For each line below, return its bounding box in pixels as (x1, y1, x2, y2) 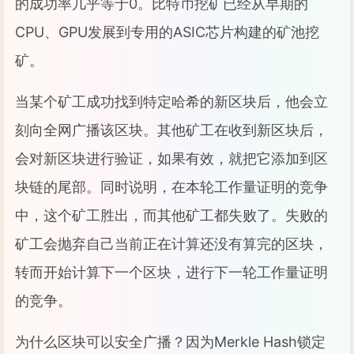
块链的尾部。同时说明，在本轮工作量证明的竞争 (15, 179, 328, 195)
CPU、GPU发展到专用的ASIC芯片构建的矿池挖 (15, 24, 319, 40)
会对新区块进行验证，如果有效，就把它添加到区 (15, 150, 328, 167)
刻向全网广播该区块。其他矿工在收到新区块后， (15, 122, 328, 138)
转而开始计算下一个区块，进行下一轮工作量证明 (15, 264, 328, 281)
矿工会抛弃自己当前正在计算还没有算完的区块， (15, 235, 328, 252)
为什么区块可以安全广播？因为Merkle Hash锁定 (15, 333, 326, 350)
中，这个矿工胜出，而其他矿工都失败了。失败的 (15, 207, 328, 224)
